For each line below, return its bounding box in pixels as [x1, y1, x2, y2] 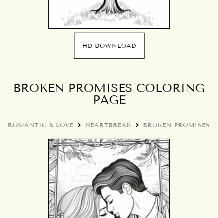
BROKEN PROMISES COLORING [13, 81, 205, 95]
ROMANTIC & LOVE [8, 121, 73, 128]
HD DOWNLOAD [82, 42, 136, 49]
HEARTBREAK [85, 121, 131, 128]
